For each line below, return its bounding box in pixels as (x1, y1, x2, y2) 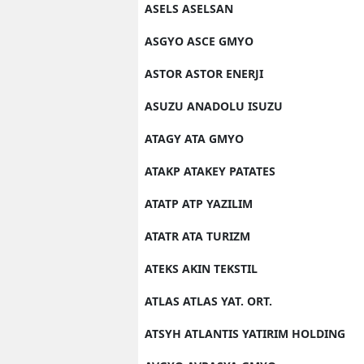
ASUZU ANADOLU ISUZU (145, 98, 283, 114)
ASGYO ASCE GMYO (145, 33, 253, 49)
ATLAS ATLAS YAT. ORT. (145, 293, 272, 309)
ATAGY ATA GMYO (145, 131, 244, 146)
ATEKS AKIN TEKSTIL (145, 261, 258, 276)
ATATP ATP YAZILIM (145, 196, 253, 211)
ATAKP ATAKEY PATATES (145, 163, 275, 179)
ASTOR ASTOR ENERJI (145, 66, 263, 81)
